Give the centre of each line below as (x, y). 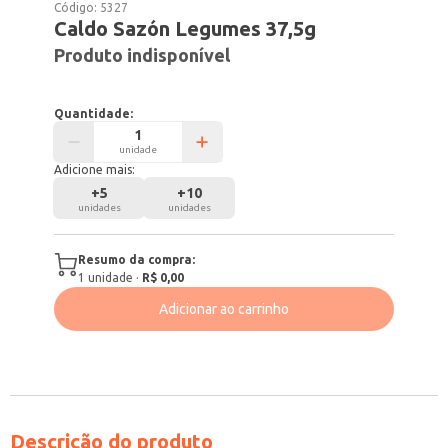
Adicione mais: (95, 169)
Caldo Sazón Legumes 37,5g (185, 28)
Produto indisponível (142, 55)
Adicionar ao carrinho (224, 309)
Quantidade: (94, 113)
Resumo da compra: (137, 259)
